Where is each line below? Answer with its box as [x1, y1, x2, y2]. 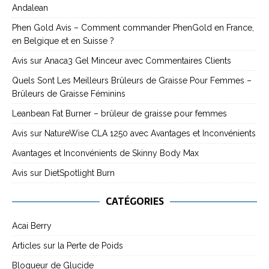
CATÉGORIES [105, 193, 164, 209]
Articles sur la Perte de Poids [12, 240, 123, 250]
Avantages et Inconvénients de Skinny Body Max [12, 148, 199, 158]
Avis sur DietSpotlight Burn [12, 168, 115, 178]
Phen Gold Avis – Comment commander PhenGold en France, [12, 22, 254, 32]
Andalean [12, 2, 48, 13]
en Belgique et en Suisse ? [12, 35, 114, 46]
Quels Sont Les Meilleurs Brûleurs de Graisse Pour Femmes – [12, 75, 252, 85]
